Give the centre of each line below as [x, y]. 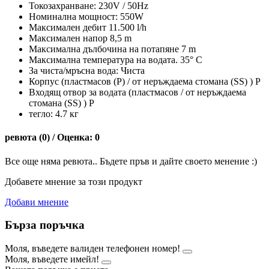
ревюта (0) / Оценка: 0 [52, 138]
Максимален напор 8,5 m [80, 38]
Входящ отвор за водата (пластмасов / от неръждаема [138, 92]
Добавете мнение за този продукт [74, 181]
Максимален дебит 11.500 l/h [88, 27]
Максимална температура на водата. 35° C [116, 59]
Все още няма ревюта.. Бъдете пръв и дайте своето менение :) [131, 161]
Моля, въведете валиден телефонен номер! [92, 248]
